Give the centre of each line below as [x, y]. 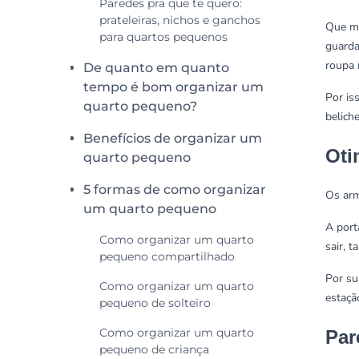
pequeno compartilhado [167, 256]
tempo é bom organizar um [173, 87]
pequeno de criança [154, 349]
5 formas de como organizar [175, 190]
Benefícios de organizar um [173, 138]
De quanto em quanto [156, 68]
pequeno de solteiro [155, 303]
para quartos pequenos [163, 37]
